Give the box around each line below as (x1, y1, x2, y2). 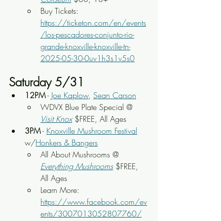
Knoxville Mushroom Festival (46, 125, 137, 136)
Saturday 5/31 (9, 74, 84, 90)
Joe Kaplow (51, 90, 88, 101)
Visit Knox (40, 113, 72, 124)
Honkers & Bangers (36, 137, 98, 148)
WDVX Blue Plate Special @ (40, 102, 135, 112)
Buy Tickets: (40, 5, 81, 16)
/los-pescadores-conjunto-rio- (40, 29, 134, 40)
